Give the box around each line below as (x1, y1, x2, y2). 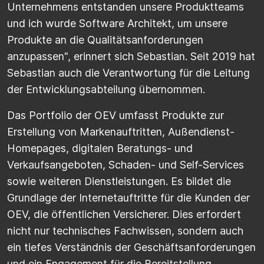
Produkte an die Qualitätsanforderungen (7, 34, 203, 47)
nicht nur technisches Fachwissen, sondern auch (7, 225, 243, 237)
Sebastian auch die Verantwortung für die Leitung (7, 67, 250, 80)
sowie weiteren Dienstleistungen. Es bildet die (7, 175, 231, 188)
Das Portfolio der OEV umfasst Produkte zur (7, 109, 224, 122)
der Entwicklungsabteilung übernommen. (7, 83, 205, 96)
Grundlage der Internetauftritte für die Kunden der (7, 192, 250, 204)
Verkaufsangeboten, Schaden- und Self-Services (7, 159, 244, 171)
